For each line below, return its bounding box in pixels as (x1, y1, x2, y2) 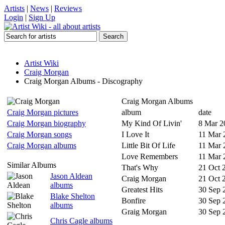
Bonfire (122, 196, 146, 205)
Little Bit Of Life (122, 141, 175, 150)
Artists (4, 4, 25, 13)
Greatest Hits (122, 185, 163, 194)
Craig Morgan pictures (7, 108, 78, 117)
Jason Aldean (50, 172, 92, 180)
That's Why (122, 163, 158, 172)
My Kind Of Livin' (122, 119, 182, 128)
